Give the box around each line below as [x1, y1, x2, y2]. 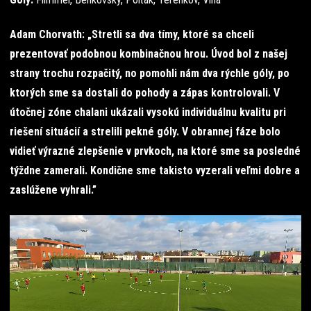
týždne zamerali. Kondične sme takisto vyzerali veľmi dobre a [10, 164, 300, 177]
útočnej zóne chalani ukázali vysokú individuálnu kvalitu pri [10, 106, 286, 119]
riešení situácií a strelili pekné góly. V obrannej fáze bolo [10, 125, 280, 138]
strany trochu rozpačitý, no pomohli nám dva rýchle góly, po [10, 67, 289, 80]
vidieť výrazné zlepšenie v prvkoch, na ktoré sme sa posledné [10, 144, 301, 158]
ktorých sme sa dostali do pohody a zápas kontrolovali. [10, 86, 271, 99]
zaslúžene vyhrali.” [10, 183, 96, 196]
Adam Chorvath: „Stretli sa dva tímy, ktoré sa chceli [10, 28, 254, 41]
